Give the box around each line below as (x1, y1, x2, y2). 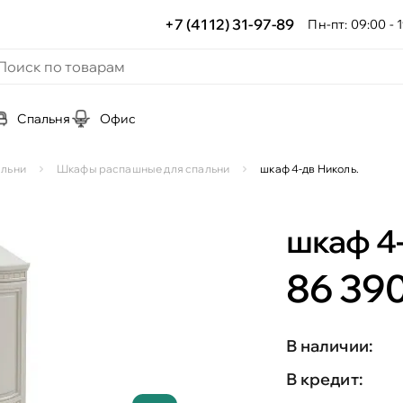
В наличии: (285, 336, 373, 356)
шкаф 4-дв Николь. (260, 162, 359, 175)
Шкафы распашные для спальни (56, 162, 230, 175)
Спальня (17, 111, 71, 127)
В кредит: (285, 369, 363, 390)
